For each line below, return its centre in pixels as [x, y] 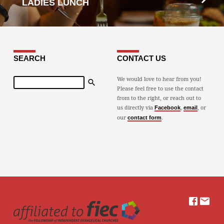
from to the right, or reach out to [159, 98]
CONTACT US [141, 58]
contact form [144, 118]
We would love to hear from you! [159, 79]
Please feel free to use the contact [160, 88]
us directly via [135, 107]
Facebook [167, 108]
